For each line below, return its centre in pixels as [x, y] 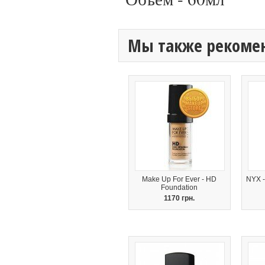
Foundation [180, 188]
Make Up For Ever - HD [180, 179]
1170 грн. [180, 198]
